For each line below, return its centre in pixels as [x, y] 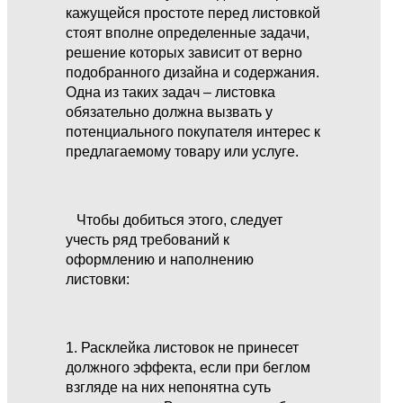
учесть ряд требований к [148, 239]
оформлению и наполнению [160, 259]
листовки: [98, 279]
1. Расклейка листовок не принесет [183, 347]
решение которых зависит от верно [184, 52]
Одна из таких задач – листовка [171, 92]
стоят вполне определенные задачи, [188, 32]
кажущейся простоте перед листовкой [193, 13]
